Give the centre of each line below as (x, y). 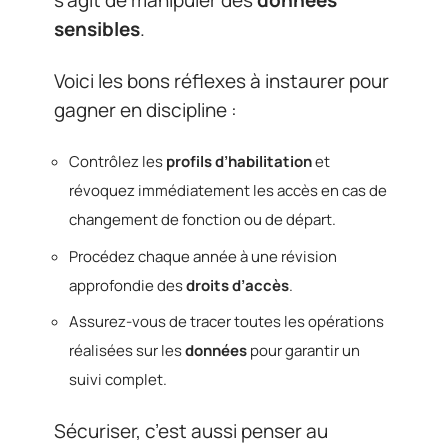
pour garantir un (303, 350)
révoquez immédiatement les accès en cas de (228, 190)
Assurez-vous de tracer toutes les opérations (226, 321)
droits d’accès (237, 285)
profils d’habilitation (239, 161)
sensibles (97, 29)
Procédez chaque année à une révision (203, 256)
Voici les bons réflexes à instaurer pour (221, 80)
